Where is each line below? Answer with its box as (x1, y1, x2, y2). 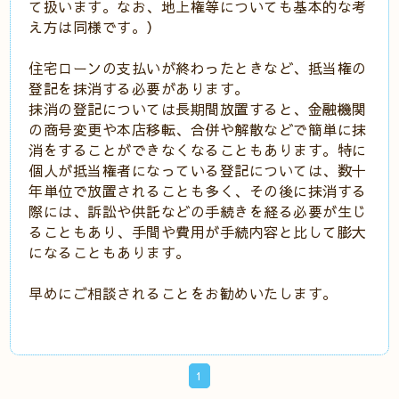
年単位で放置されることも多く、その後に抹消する (28, 181, 367, 200)
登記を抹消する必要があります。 (28, 78, 249, 98)
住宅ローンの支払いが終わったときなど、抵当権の (28, 58, 367, 77)
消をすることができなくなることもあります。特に (28, 140, 367, 159)
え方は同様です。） (28, 17, 161, 37)
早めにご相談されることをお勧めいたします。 (28, 283, 338, 303)
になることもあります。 (28, 242, 191, 262)
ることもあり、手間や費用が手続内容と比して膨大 (28, 222, 367, 241)
